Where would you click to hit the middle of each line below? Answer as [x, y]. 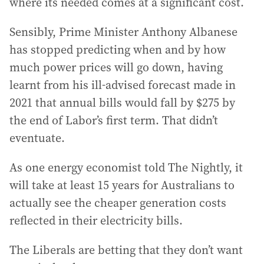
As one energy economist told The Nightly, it [126, 167]
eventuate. [37, 138]
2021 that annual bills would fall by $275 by [122, 103]
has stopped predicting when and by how [118, 49]
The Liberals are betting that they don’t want [126, 250]
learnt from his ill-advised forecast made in [123, 85]
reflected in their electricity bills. [96, 220]
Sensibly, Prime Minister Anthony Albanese [123, 32]
